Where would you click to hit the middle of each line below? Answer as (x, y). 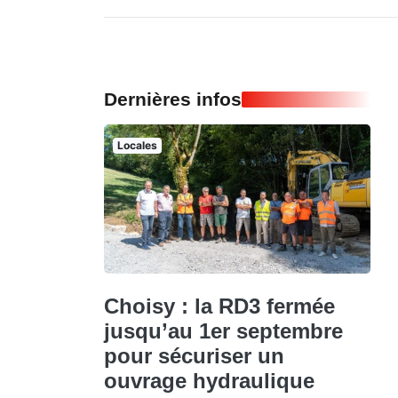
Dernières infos (173, 99)
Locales (137, 145)
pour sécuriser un (194, 356)
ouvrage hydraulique (209, 381)
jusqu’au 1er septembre (223, 331)
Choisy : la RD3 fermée (219, 306)
